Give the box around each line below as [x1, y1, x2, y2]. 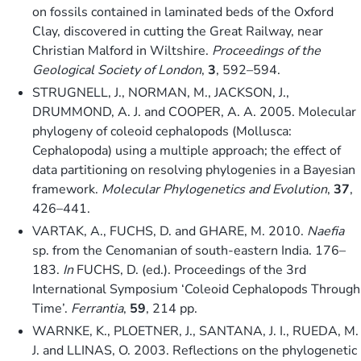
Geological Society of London [32, 60, 201, 79]
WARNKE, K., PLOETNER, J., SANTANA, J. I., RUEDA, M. [32, 322, 359, 340]
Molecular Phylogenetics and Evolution [102, 180, 327, 198]
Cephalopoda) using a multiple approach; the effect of [32, 141, 341, 160]
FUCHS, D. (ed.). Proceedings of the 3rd [73, 260, 306, 279]
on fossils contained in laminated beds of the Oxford [32, 2, 334, 21]
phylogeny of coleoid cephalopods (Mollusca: [32, 122, 292, 140]
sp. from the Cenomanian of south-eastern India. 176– [32, 241, 346, 259]
